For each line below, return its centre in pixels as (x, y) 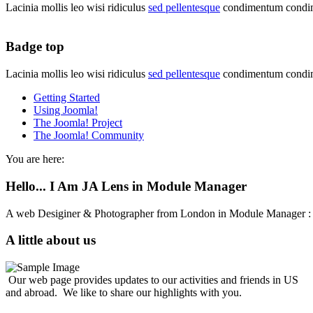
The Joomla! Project (78, 123)
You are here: (35, 159)
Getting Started (67, 98)
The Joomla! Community (89, 136)
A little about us (51, 240)
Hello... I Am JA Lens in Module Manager (126, 186)
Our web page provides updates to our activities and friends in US (152, 280)
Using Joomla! (66, 110)
